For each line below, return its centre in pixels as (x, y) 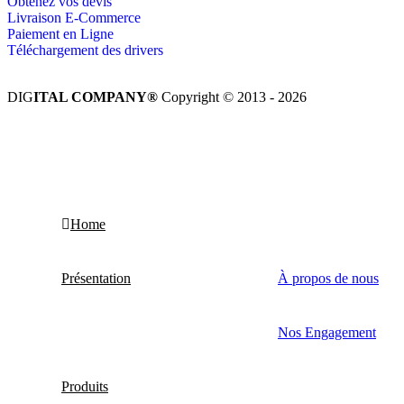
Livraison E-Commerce (74, 18)
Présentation (96, 279)
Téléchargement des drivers (85, 50)
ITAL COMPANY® (96, 97)
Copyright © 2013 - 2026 (232, 97)
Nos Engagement (327, 333)
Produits (85, 387)
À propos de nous (328, 279)
